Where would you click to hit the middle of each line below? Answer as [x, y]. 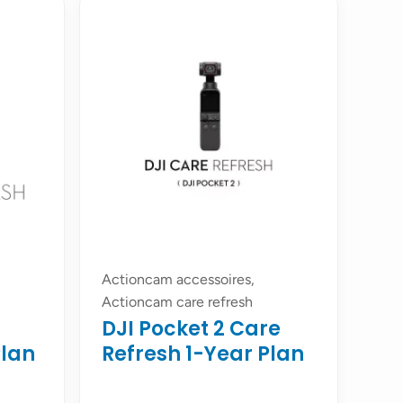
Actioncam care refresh [177, 302]
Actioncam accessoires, [178, 279]
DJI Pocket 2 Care [191, 329]
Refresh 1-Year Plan [203, 354]
